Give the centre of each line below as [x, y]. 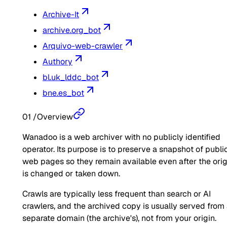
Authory [58, 62]
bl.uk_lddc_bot [71, 78]
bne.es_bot [63, 93]
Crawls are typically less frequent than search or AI [117, 194]
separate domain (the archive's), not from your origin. [119, 218]
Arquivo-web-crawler [83, 46]
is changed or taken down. [71, 174]
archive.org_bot [72, 30]
